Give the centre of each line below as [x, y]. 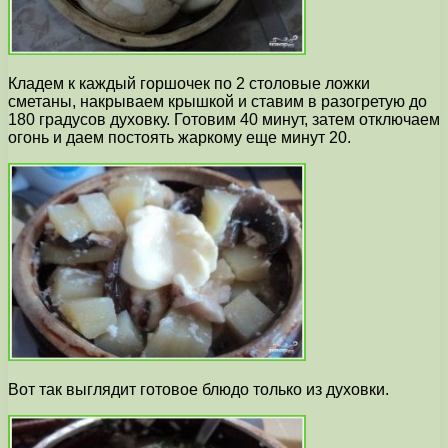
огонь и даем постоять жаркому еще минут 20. [179, 138]
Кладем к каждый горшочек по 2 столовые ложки [189, 84]
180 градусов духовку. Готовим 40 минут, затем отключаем [224, 120]
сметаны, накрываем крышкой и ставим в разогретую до [217, 102]
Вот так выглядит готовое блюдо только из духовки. [198, 390]
